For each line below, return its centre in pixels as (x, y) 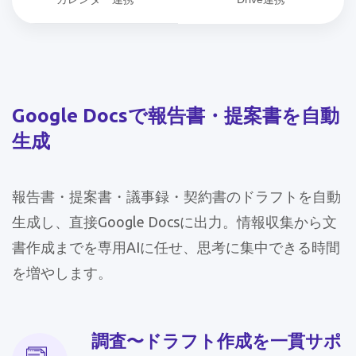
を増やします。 (62, 273)
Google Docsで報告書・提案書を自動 (176, 116)
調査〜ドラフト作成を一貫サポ (217, 341)
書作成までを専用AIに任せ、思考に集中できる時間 (176, 247)
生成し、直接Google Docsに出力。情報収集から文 (174, 222)
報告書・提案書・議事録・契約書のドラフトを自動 (176, 196)
